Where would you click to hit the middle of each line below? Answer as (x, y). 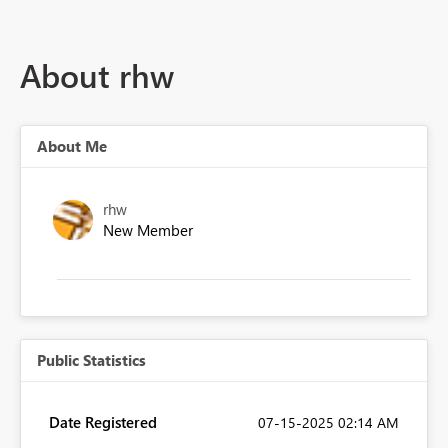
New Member (148, 230)
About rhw (97, 75)
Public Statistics (91, 360)
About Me (72, 146)
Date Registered (103, 422)
